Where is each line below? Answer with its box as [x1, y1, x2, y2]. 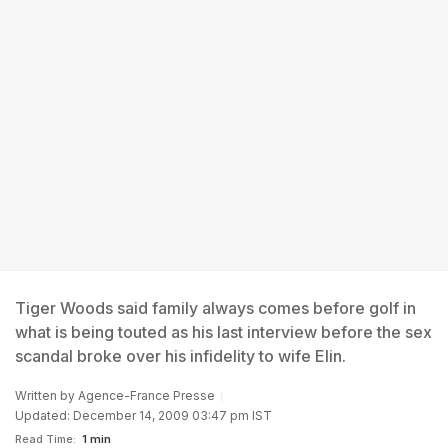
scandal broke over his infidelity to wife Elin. [15, 346, 346, 366]
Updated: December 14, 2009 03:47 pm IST [15, 408, 272, 423]
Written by [15, 388, 78, 403]
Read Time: [15, 432, 76, 446]
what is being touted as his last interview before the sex [15, 322, 432, 342]
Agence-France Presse [78, 388, 215, 403]
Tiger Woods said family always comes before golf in [15, 298, 416, 318]
